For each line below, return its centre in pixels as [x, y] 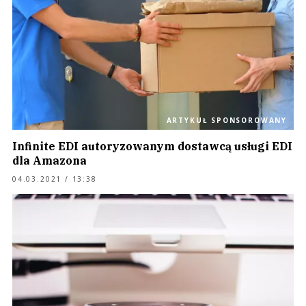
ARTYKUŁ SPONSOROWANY [226, 120]
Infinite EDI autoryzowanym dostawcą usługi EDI [152, 146]
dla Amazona [50, 161]
